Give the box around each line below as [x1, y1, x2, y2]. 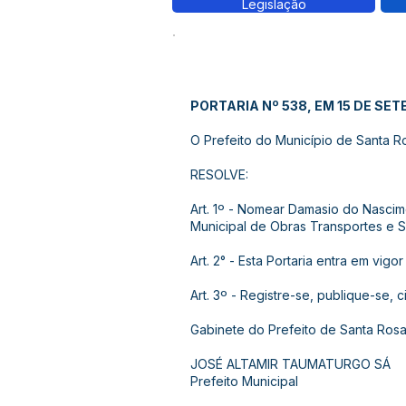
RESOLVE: [190, 167, 248, 182]
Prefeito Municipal [190, 373, 302, 389]
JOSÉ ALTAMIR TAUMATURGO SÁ [190, 356, 391, 372]
